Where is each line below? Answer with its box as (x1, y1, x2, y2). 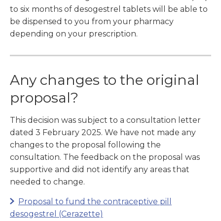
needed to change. (10, 177, 85, 187)
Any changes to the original (10, 72, 199, 89)
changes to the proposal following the (10, 140, 161, 150)
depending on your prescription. (10, 29, 138, 39)
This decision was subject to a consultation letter (10, 115, 201, 125)
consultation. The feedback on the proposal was (10, 152, 200, 162)
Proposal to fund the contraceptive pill (18, 197, 172, 207)
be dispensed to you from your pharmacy (10, 17, 174, 27)
